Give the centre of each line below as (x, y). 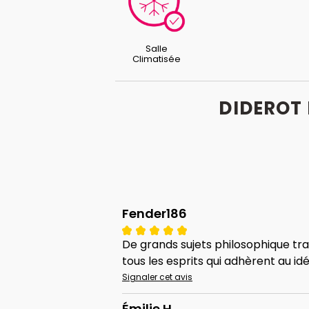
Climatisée (157, 59)
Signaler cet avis (157, 277)
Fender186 (154, 214)
